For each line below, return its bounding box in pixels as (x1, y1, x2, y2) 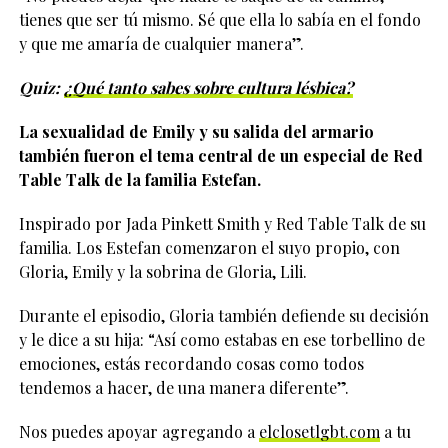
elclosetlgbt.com (258, 421, 380, 443)
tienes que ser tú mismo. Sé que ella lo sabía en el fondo (18, 9, 421, 31)
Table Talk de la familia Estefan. (18, 169, 261, 191)
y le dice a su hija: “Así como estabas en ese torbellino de (18, 329, 425, 351)
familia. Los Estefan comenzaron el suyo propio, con (18, 237, 400, 259)
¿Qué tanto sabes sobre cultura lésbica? (63, 77, 353, 99)
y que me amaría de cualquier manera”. (18, 33, 304, 55)
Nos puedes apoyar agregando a (18, 421, 259, 443)
